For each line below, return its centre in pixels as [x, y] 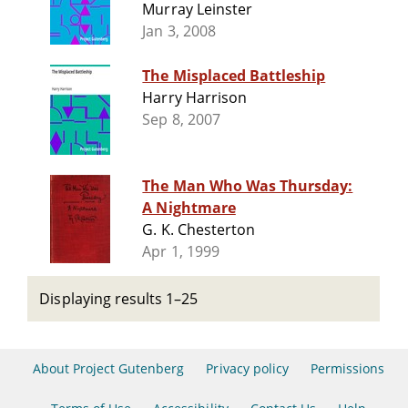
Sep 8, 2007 [181, 120]
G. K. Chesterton [199, 230]
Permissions [348, 368]
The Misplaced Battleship [234, 76]
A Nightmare [189, 208]
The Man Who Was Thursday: [248, 186]
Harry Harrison [194, 98]
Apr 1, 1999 [181, 252]
